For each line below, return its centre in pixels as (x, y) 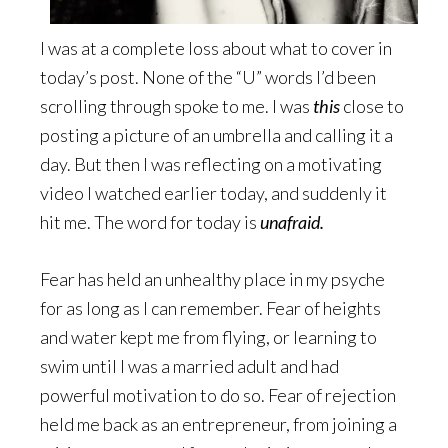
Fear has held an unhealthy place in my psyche (212, 278)
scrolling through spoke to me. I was (176, 105)
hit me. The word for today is (150, 221)
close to (373, 105)
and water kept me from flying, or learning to (208, 336)
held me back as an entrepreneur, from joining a (218, 423)
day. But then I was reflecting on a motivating (211, 163)
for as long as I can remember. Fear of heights (210, 307)
